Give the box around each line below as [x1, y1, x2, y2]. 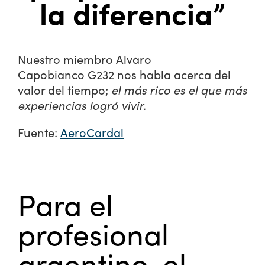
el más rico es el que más [111, 81, 247, 98]
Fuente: [18, 124, 60, 141]
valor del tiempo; [18, 81, 111, 98]
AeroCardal [60, 124, 124, 141]
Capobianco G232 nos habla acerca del [18, 66, 231, 83]
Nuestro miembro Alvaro [18, 50, 151, 67]
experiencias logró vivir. [18, 96, 146, 114]
